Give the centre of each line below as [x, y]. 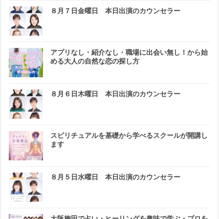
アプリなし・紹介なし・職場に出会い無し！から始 [129, 53]
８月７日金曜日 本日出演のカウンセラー [115, 11]
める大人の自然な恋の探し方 [95, 61]
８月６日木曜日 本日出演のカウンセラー [115, 94]
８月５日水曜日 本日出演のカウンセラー [115, 177]
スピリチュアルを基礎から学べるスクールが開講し [129, 136]
